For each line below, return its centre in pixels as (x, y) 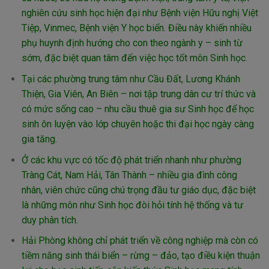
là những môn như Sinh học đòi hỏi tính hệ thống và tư (132, 205)
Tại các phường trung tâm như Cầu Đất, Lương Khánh (131, 79)
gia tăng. (39, 139)
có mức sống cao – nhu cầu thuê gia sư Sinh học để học (138, 109)
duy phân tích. (50, 220)
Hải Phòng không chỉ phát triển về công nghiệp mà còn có (140, 241)
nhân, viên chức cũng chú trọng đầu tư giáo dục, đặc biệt (138, 190)
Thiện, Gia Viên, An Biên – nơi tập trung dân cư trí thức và (138, 94)
